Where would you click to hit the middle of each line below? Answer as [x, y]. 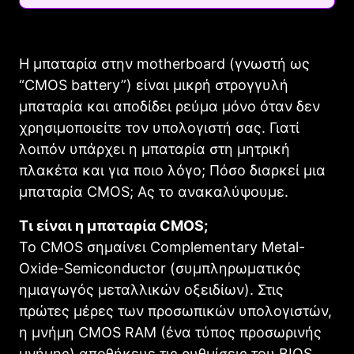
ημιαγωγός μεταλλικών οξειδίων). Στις [151, 290]
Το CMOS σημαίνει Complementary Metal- [162, 247]
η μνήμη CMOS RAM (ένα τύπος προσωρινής [170, 333]
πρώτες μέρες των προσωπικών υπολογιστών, [175, 311]
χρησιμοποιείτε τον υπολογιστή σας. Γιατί [159, 128]
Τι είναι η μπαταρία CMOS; [113, 226]
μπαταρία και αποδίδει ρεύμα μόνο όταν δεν [169, 107]
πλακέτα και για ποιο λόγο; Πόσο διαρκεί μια [172, 171]
